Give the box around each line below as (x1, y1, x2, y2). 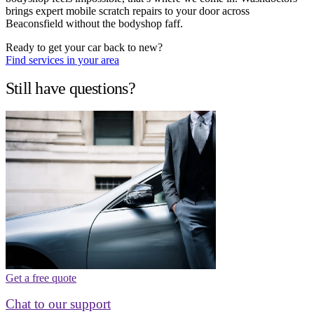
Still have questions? (6, 78, 135, 97)
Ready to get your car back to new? (6, 41, 163, 54)
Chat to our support (6, 296, 111, 311)
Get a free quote (6, 271, 76, 284)
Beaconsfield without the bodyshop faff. (6, 18, 183, 30)
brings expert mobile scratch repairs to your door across (6, 5, 250, 18)
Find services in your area (6, 54, 119, 67)
